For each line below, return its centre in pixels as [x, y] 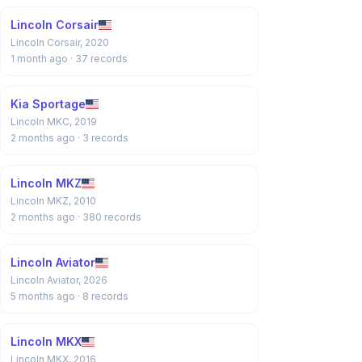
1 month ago [40, 59]
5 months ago [44, 296]
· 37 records [99, 59]
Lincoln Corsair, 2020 [60, 42]
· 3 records [103, 138]
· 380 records [109, 217]
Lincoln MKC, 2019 [54, 122]
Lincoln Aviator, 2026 [59, 280]
